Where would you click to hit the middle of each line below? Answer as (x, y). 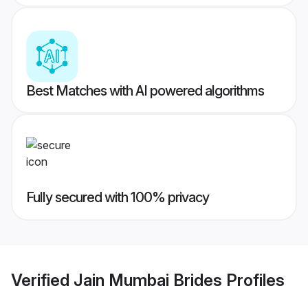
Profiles (253, 280)
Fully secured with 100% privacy (118, 198)
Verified (42, 280)
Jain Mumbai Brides (148, 280)
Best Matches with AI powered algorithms (145, 91)
